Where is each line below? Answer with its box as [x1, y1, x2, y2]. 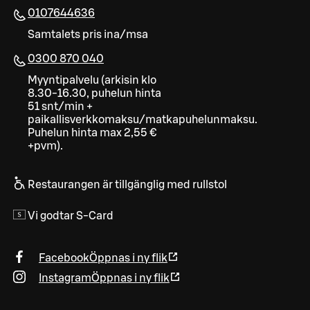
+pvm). [28, 140, 63, 152]
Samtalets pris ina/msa [28, 28, 148, 40]
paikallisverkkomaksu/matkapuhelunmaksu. [28, 113, 257, 125]
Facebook [39, 252, 89, 264]
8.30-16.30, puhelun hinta [28, 87, 161, 99]
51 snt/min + [28, 100, 93, 112]
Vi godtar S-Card [28, 210, 113, 221]
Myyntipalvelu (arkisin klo [28, 74, 156, 86]
